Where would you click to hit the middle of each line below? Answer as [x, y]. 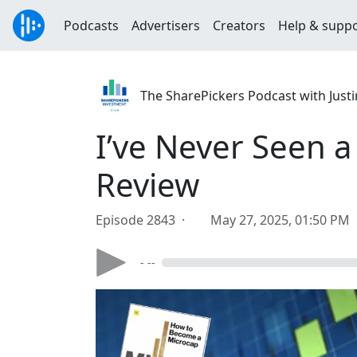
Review [147, 184]
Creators [239, 25]
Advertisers [166, 25]
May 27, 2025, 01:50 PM [280, 220]
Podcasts [91, 25]
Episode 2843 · [143, 220]
